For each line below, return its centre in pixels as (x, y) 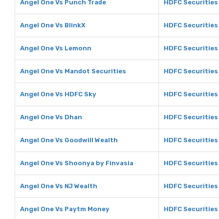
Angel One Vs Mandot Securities (73, 71)
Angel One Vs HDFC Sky (58, 94)
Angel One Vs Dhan (51, 117)
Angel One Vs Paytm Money (65, 209)
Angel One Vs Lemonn (56, 48)
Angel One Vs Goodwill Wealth (69, 140)
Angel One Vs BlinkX (53, 25)
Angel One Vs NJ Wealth (59, 186)
